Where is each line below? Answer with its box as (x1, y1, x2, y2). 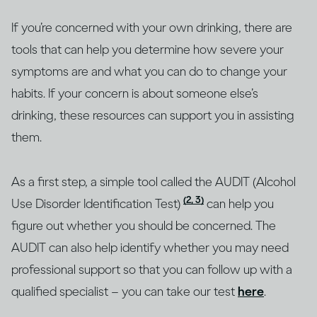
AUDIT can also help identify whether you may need (11, 239, 289, 255)
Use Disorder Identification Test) (11, 195, 183, 212)
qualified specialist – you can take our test (11, 283, 238, 299)
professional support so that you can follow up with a (11, 261, 292, 277)
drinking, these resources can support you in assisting (11, 107, 294, 123)
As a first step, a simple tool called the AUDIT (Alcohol (11, 173, 296, 190)
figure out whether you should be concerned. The (11, 217, 276, 234)
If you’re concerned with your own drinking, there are (11, 19, 292, 35)
